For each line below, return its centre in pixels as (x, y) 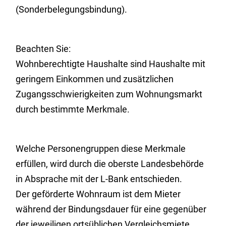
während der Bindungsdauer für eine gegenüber (111, 209)
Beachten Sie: (43, 49)
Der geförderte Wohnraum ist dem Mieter (98, 194)
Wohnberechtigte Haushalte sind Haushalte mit (111, 64)
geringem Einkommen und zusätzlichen (95, 79)
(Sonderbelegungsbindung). (72, 9)
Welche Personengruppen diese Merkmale (101, 149)
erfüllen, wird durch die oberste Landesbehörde (110, 164)
